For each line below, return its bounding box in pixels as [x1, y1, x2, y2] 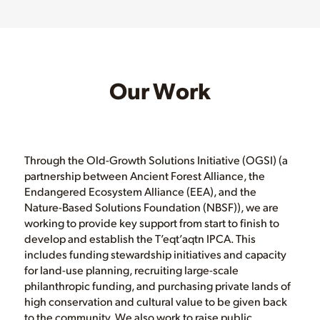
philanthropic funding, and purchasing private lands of [24, 278, 291, 294]
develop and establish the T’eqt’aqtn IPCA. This [24, 231, 256, 246]
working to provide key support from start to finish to [24, 215, 279, 231]
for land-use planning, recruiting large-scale [24, 262, 239, 278]
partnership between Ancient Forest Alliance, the [24, 168, 265, 184]
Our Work [109, 74, 211, 105]
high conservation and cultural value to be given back [24, 294, 287, 309]
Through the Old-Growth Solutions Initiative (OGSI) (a [24, 152, 288, 168]
